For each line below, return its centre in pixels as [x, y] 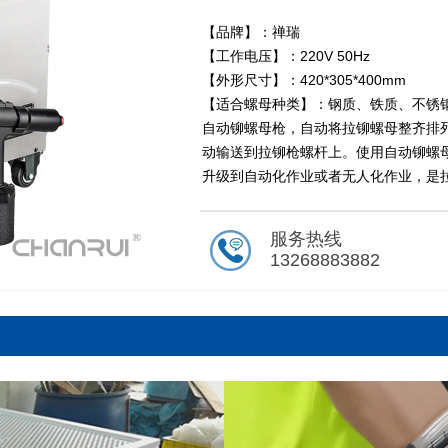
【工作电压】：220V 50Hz [285, 56]
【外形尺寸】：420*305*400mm [303, 80]
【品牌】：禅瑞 [250, 32]
